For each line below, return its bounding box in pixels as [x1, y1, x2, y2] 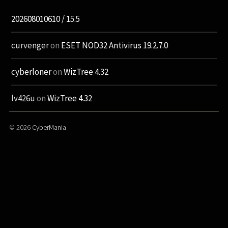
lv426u [11, 92, 36, 104]
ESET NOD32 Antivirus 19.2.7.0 [61, 39, 168, 51]
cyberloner [11, 66, 52, 77]
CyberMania [32, 122, 66, 132]
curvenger [11, 39, 49, 51]
